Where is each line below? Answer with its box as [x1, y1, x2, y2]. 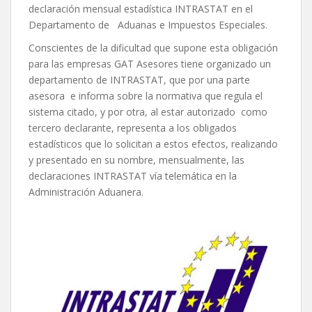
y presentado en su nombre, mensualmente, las [29, 153, 244, 166]
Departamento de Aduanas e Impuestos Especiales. [29, 17, 267, 31]
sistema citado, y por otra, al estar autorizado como [29, 104, 267, 118]
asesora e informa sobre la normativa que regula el [29, 88, 263, 102]
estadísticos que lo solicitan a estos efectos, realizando [29, 136, 278, 150]
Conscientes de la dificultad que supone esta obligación [29, 40, 278, 54]
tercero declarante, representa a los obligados [29, 120, 237, 134]
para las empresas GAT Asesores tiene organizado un [29, 56, 271, 70]
